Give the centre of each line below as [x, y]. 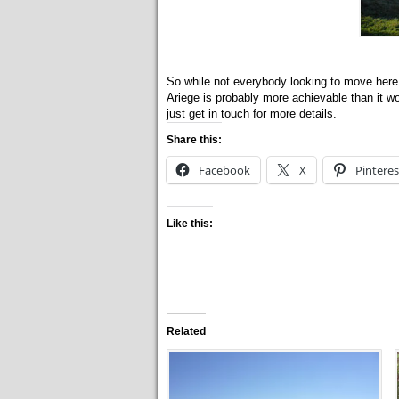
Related [186, 331]
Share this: [194, 140]
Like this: [190, 224]
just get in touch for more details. [252, 114]
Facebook [224, 170]
